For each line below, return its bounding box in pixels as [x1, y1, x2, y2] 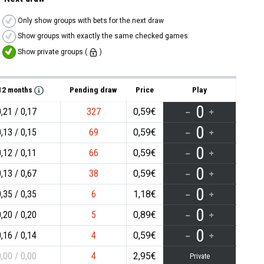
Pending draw [70, 84, 117, 94]
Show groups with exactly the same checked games [15, 32, 188, 41]
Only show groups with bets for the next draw [15, 16, 164, 25]
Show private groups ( [15, 47, 89, 56]
